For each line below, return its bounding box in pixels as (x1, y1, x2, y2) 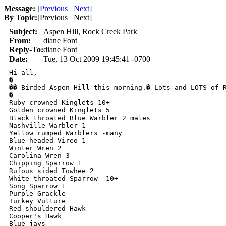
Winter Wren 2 (9, 144, 62, 152)
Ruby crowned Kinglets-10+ (9, 99, 110, 106)
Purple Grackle (9, 190, 70, 197)
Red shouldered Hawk (9, 205, 86, 212)
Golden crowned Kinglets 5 (9, 106, 110, 114)
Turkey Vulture (9, 197, 66, 205)
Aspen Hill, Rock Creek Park (43, 27, 137, 36)
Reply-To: (9, 45, 43, 54)
